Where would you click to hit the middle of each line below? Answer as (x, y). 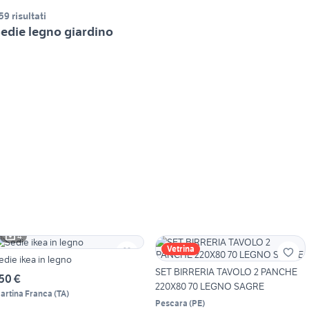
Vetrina (180, 249)
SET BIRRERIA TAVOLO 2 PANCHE (226, 272)
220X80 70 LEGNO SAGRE (209, 287)
